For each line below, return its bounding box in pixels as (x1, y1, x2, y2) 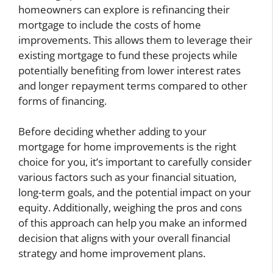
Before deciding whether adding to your (18, 124, 207, 139)
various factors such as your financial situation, (18, 170, 236, 185)
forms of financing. (18, 93, 107, 108)
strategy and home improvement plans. (18, 246, 205, 261)
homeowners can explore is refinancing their (18, 2, 230, 16)
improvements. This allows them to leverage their (18, 32, 252, 47)
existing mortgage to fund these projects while (18, 48, 238, 62)
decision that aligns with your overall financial (18, 231, 230, 246)
